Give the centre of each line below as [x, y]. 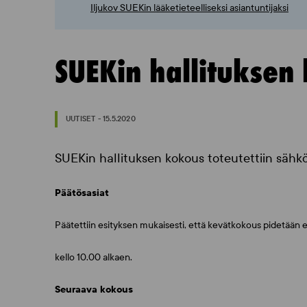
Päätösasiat [82, 193]
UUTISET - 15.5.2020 [101, 119]
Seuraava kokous [94, 290]
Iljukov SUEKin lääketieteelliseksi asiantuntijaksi [189, 8]
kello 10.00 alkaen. [94, 257]
